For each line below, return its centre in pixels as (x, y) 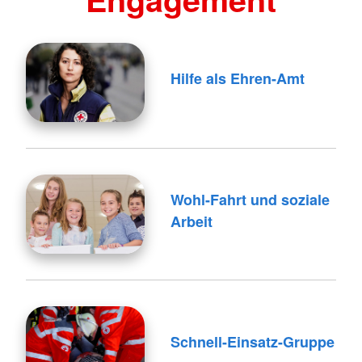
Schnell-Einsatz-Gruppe (252, 342)
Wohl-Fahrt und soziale (250, 199)
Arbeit (191, 221)
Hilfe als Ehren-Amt (237, 79)
